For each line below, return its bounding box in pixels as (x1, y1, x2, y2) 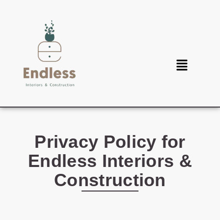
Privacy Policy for (34, 132, 186, 152)
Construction (54, 170, 166, 191)
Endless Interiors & (28, 151, 192, 171)
